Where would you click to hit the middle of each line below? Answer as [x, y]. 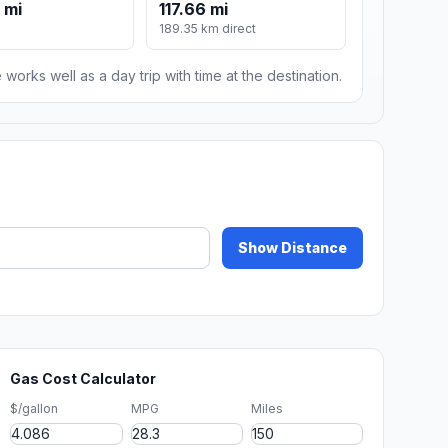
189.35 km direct [208, 29]
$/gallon [34, 409]
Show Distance [292, 248]
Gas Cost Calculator [83, 379]
